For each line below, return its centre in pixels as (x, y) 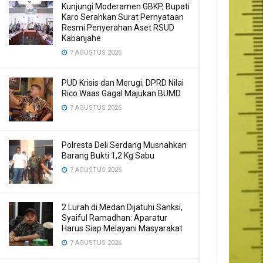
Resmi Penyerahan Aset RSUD (118, 28)
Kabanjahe (81, 38)
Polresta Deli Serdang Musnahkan (124, 145)
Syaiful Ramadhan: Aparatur (114, 218)
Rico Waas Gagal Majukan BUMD (121, 93)
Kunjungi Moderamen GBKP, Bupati (126, 6)
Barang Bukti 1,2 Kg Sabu (108, 156)
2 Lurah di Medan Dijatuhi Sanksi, (122, 207)
